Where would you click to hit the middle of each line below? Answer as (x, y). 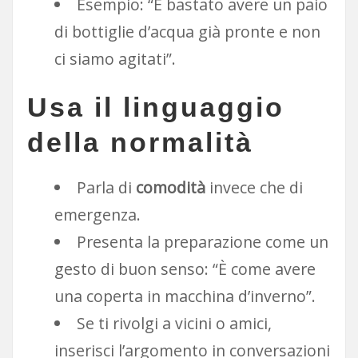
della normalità (140, 142)
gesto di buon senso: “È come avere (185, 268)
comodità (170, 187)
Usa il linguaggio (155, 107)
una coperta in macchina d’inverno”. (185, 296)
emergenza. (97, 214)
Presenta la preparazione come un (202, 241)
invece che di (254, 187)
